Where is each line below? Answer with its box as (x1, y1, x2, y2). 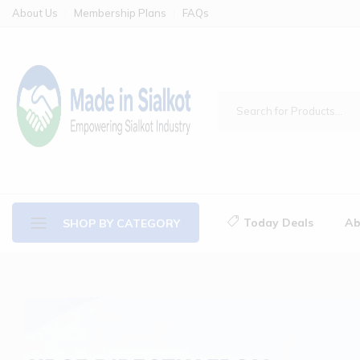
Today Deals (243, 215, 313, 230)
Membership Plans (74, 6, 166, 19)
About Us (12, 6, 58, 19)
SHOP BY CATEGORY (63, 215, 180, 231)
